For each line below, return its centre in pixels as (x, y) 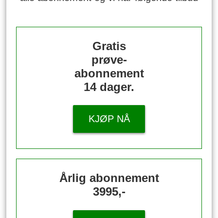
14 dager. (109, 87)
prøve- (109, 59)
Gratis (109, 46)
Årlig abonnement (109, 178)
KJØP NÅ (109, 119)
